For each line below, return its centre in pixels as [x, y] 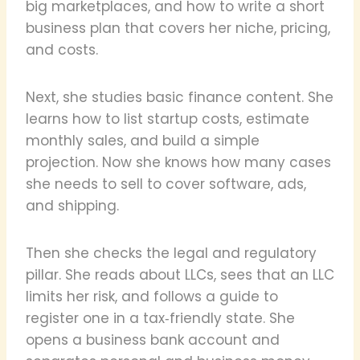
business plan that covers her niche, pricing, [178, 28]
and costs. [62, 49]
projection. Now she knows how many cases [178, 162]
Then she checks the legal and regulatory [171, 253]
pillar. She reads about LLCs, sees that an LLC [180, 274]
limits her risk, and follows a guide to [152, 296]
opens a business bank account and [153, 340]
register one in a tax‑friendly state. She [160, 318]
